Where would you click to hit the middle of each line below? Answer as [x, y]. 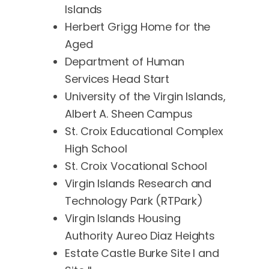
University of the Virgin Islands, [145, 96]
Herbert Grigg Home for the [138, 26]
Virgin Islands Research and [138, 183]
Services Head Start [117, 79]
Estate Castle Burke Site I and [142, 253]
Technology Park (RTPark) [134, 201]
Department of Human [125, 61]
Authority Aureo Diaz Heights [140, 235]
